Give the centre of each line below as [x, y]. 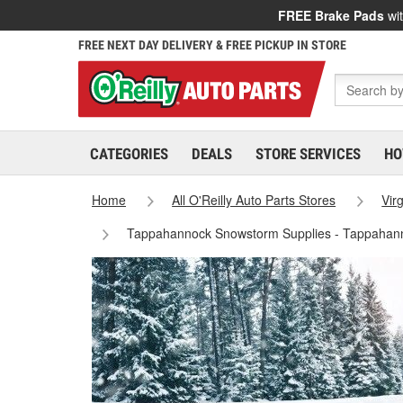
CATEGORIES [129, 154]
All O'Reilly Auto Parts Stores [254, 200]
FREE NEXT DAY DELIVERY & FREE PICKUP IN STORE [212, 45]
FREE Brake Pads [331, 15]
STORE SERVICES [308, 154]
